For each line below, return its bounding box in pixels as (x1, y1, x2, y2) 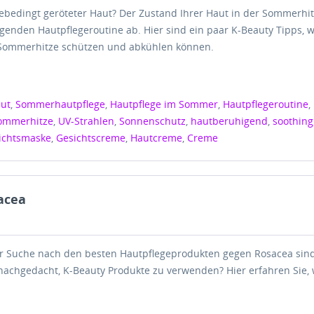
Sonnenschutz (119, 114, 186, 128)
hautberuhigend (191, 114, 268, 128)
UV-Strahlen (58, 114, 115, 128)
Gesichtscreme (56, 131, 126, 144)
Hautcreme (130, 131, 183, 144)
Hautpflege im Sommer (110, 97, 219, 111)
